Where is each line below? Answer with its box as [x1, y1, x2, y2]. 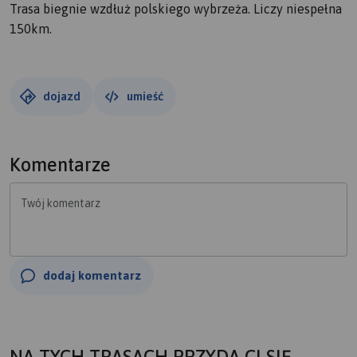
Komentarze [10, 154, 111, 175]
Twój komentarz [21, 197, 100, 210]
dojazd [43, 89, 80, 103]
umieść [127, 89, 163, 103]
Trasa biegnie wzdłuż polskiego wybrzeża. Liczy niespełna [10, 2, 342, 16]
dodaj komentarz [43, 269, 141, 282]
